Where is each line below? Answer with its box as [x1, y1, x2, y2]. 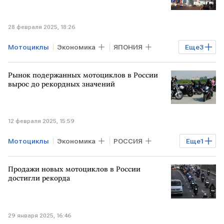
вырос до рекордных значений [8, 79, 115, 88]
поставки [12, 60, 44, 69]
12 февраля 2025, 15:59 [8, 117, 74, 124]
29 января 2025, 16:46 [8, 211, 71, 219]
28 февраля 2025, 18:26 [8, 23, 75, 30]
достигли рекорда [8, 173, 70, 182]
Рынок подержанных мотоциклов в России [8, 70, 158, 79]
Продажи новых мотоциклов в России [8, 164, 140, 173]
